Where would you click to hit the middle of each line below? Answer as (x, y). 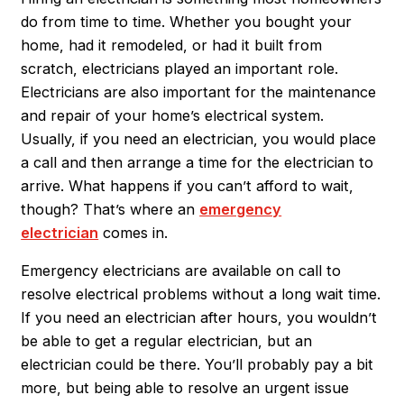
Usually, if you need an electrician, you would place (199, 138)
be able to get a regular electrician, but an (167, 341)
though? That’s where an (110, 209)
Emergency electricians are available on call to (181, 271)
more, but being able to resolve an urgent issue (185, 388)
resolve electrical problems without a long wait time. (201, 294)
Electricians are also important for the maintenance (199, 92)
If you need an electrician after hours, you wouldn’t (199, 318)
